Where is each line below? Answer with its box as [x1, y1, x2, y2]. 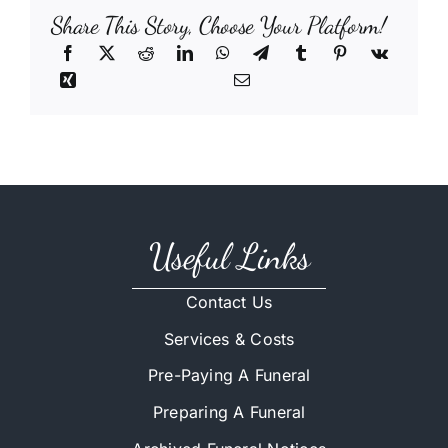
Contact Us [186, 292, 273, 313]
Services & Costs [163, 328, 295, 349]
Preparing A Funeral [152, 402, 306, 423]
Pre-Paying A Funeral [147, 365, 311, 386]
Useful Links [148, 235, 310, 279]
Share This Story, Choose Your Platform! [50, 10, 386, 40]
